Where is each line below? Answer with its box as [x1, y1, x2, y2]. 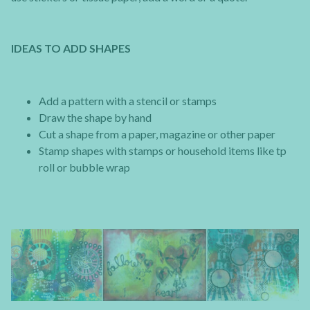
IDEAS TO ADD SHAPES [11, 42, 131, 55]
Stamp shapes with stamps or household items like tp [39, 143, 286, 157]
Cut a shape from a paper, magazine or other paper [39, 127, 275, 140]
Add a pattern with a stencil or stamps [39, 93, 217, 107]
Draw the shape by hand [39, 110, 152, 124]
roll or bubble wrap [39, 160, 130, 174]
